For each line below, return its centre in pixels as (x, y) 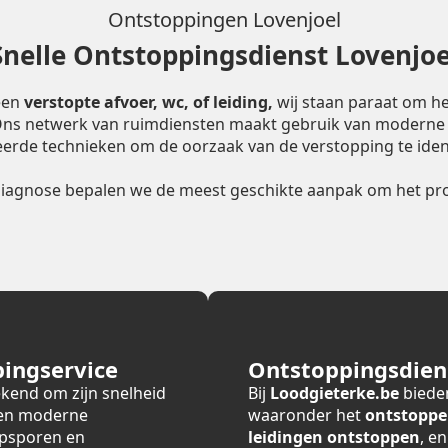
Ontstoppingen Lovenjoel (224, 19)
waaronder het (306, 415)
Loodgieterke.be (334, 393)
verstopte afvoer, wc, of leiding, (148, 102)
